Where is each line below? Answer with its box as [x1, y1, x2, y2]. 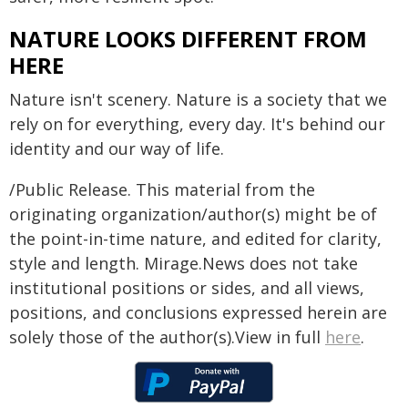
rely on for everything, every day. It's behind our [9, 113, 385, 135]
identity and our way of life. [9, 138, 224, 159]
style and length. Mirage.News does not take [9, 252, 358, 274]
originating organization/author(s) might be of [9, 203, 377, 225]
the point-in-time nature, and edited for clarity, [9, 228, 382, 250]
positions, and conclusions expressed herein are [9, 301, 387, 323]
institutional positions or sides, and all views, [9, 277, 364, 299]
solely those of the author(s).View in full [9, 326, 325, 348]
